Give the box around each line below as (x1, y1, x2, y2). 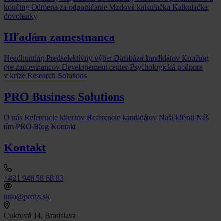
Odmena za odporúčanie (31, 3, 109, 12)
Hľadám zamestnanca (4, 30, 115, 43)
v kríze (4, 71, 27, 80)
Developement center (62, 62, 130, 71)
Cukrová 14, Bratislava (4, 211, 76, 220)
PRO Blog (16, 122, 51, 131)
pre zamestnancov (4, 62, 62, 71)
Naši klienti (159, 113, 196, 122)
